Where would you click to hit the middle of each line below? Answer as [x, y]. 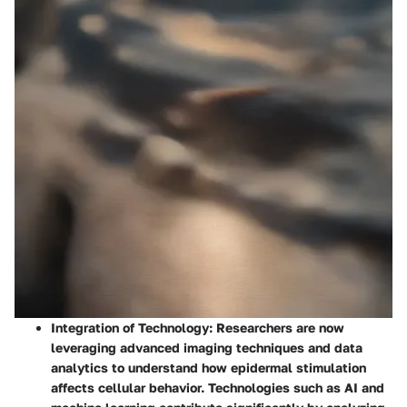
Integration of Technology [130, 327]
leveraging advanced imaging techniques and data [207, 347]
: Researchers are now [277, 327]
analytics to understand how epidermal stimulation [208, 367]
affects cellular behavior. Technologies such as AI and [218, 387]
